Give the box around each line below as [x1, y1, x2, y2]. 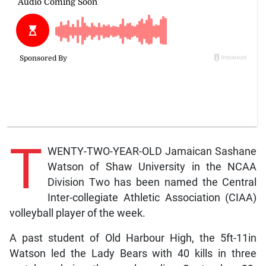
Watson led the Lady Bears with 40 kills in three [9, 247, 257, 259]
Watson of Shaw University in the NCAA [47, 160, 257, 173]
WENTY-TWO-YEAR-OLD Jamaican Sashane [47, 145, 257, 157]
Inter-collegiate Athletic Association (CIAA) [47, 191, 257, 204]
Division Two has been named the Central [47, 176, 257, 188]
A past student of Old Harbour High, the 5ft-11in [9, 232, 257, 244]
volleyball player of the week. [9, 207, 145, 219]
